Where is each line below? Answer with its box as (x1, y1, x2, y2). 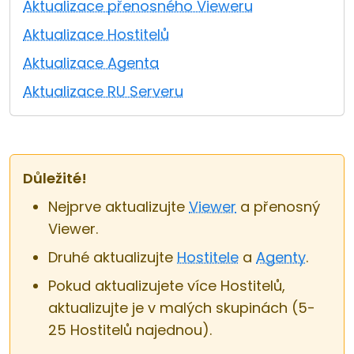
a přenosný (236, 197, 320, 217)
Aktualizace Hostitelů (23, 24, 169, 44)
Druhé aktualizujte (48, 247, 177, 267)
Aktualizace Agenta (23, 53, 159, 73)
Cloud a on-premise (16, 11, 159, 31)
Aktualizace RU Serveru (23, 81, 183, 101)
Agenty (256, 247, 306, 267)
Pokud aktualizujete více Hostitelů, (48, 276, 285, 296)
